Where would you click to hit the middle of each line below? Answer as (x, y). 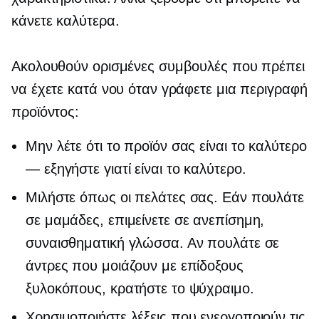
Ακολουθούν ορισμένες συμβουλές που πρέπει (158, 66)
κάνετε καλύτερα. (66, 21)
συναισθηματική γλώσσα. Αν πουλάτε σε (153, 243)
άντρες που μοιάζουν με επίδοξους (135, 266)
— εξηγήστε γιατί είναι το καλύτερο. (136, 169)
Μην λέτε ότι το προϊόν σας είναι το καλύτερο (166, 146)
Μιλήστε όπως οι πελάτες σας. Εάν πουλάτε (165, 197)
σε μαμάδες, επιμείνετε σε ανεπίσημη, (145, 220)
